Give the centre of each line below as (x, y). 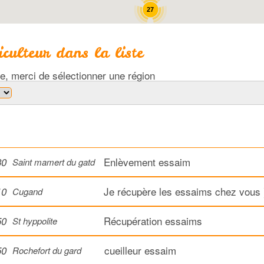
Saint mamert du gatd (54, 161)
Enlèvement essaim (147, 161)
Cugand (27, 191)
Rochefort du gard (47, 250)
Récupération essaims (153, 220)
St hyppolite (35, 220)
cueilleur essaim (140, 250)
